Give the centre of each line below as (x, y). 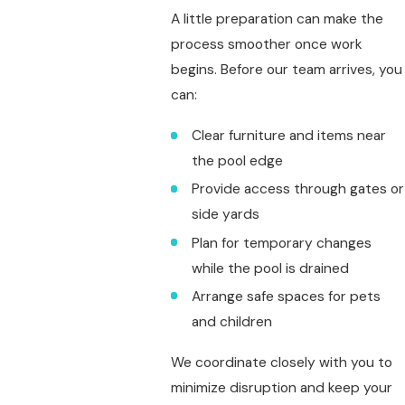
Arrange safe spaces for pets (286, 296)
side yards (225, 215)
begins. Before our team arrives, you (286, 70)
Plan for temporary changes (281, 243)
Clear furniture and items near (288, 136)
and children (231, 321)
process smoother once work (266, 45)
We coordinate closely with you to (281, 362)
